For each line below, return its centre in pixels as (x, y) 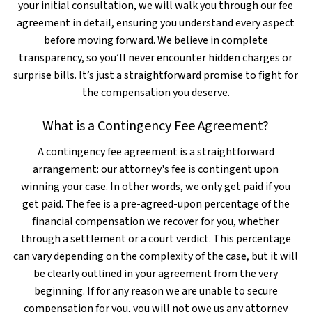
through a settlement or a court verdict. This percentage (156, 239)
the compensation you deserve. (156, 93)
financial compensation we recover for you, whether (156, 221)
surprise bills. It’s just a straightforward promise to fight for (156, 75)
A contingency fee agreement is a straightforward (156, 152)
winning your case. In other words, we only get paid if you (156, 187)
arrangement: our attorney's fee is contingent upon (156, 169)
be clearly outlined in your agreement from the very (156, 274)
